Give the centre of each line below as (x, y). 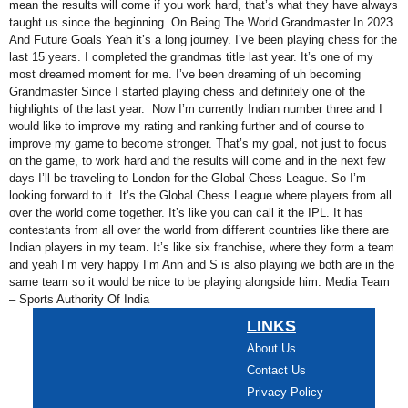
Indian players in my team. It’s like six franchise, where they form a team (202, 247)
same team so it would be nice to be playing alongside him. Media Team (199, 281)
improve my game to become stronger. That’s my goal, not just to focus (198, 143)
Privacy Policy (285, 392)
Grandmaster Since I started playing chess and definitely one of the (187, 91)
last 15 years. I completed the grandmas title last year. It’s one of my (191, 56)
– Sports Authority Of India (79, 299)
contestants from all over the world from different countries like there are (199, 229)
